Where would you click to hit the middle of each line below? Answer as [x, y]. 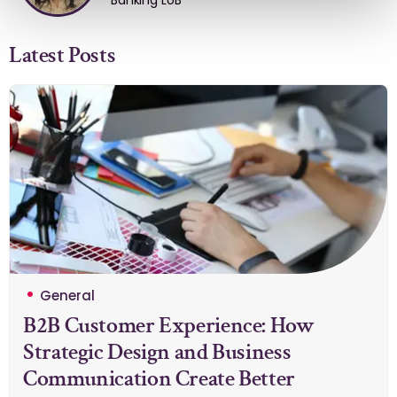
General [67, 296]
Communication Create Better [160, 379]
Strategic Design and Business [157, 352]
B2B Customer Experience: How [169, 326]
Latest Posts [62, 55]
